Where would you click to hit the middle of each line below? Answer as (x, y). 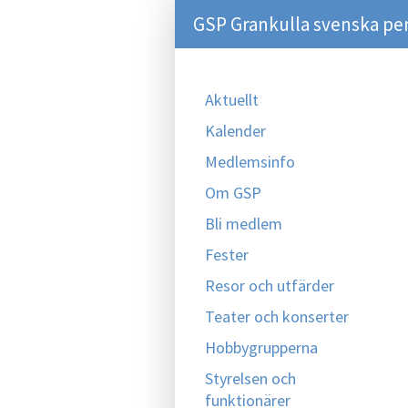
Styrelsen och (250, 378)
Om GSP (233, 193)
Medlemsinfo (250, 162)
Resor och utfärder (270, 286)
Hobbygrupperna (261, 347)
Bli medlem (244, 224)
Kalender (235, 131)
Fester (227, 255)
